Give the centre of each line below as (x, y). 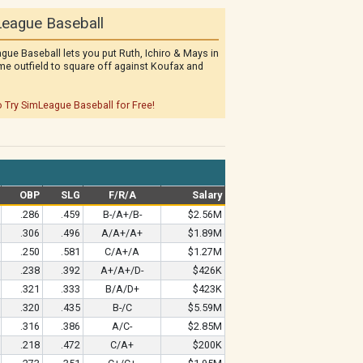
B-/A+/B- (122, 214)
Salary (207, 195)
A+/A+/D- (122, 270)
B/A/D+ (122, 289)
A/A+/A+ (122, 233)
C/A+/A (122, 252)
